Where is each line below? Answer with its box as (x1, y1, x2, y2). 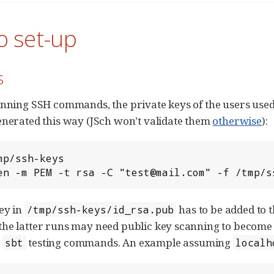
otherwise (212, 114, 262, 128)
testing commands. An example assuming (26, 235, 233, 250)
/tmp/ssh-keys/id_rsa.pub (27, 203, 174, 216)
